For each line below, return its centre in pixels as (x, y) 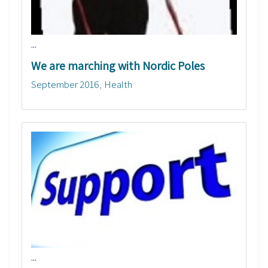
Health (118, 85)
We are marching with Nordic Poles (118, 66)
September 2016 (65, 85)
